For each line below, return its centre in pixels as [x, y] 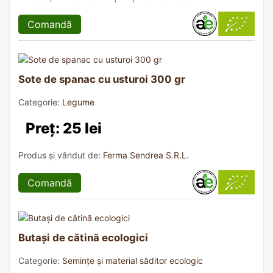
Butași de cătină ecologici [83, 237]
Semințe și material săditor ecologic [133, 260]
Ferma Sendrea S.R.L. [146, 155]
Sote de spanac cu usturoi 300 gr [102, 79]
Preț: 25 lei [64, 128]
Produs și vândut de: [61, 155]
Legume [78, 102]
